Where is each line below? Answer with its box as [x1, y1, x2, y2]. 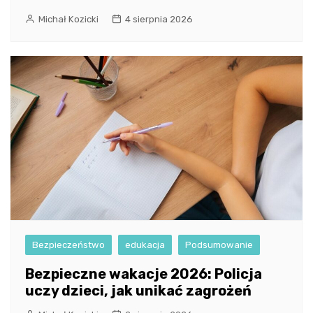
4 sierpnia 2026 [125, 13, 193, 24]
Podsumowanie [185, 239, 253, 250]
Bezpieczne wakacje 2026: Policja [25, 265, 262, 282]
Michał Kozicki [38, 13, 99, 24]
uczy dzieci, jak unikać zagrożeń [25, 282, 252, 299]
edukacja [125, 239, 165, 250]
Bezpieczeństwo [32, 239, 105, 250]
